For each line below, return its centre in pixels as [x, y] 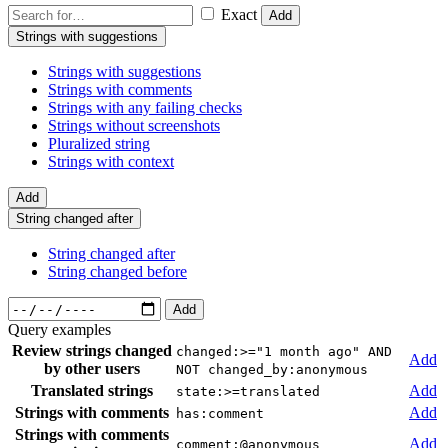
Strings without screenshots [134, 126]
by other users [91, 369]
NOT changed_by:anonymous [272, 370]
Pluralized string [99, 144]
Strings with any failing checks [145, 108]
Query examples [59, 330]
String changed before [117, 272]
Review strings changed [91, 351]
